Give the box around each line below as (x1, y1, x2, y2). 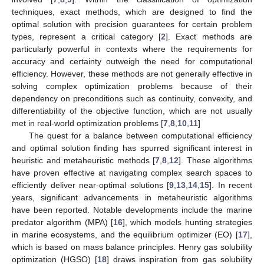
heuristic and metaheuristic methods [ (12, 155, 155, 165)
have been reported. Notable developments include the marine (12, 204, 252, 214)
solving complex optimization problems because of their (12, 81, 252, 91)
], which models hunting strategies (122, 217, 253, 227)
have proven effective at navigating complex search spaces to (12, 167, 252, 177)
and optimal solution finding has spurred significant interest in (12, 143, 252, 153)
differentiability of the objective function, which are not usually (12, 105, 252, 115)
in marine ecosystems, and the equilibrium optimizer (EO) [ (12, 229, 238, 239)
